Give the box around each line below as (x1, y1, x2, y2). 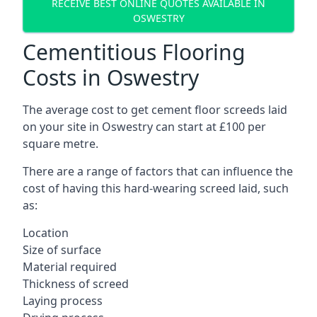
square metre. (23, 136, 98, 151)
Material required (23, 259, 117, 275)
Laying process (23, 293, 103, 309)
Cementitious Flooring (23, 38, 245, 67)
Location (23, 225, 69, 241)
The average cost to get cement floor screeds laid (23, 102, 287, 117)
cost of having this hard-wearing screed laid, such (23, 180, 289, 196)
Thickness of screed (23, 276, 129, 292)
